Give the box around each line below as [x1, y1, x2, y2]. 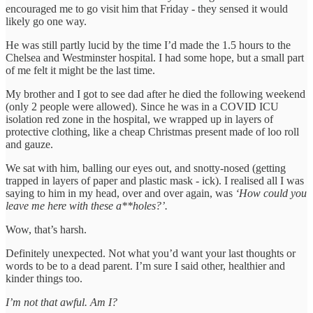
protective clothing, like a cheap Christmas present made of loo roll [6, 126, 299, 138]
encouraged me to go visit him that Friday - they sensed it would [6, 3, 288, 15]
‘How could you [235, 187, 307, 200]
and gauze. [6, 138, 53, 151]
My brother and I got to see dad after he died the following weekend [6, 88, 305, 101]
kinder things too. [6, 272, 82, 285]
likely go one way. [6, 15, 87, 28]
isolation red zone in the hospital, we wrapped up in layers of [6, 113, 273, 126]
